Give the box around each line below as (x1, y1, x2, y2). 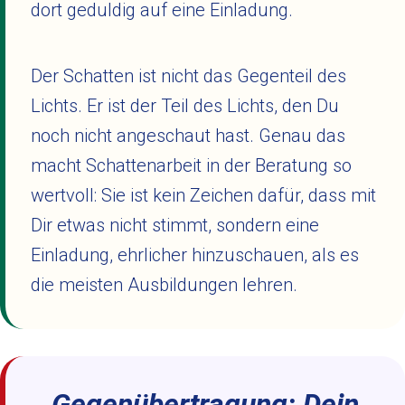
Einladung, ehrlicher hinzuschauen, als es (31, 244, 359, 266)
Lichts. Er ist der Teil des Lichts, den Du (31, 95, 339, 117)
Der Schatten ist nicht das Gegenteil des (31, 65, 346, 87)
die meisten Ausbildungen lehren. (31, 274, 297, 296)
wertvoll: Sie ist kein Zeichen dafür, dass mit (31, 184, 376, 206)
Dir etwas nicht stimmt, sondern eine (31, 214, 319, 236)
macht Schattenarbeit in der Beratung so (31, 155, 352, 176)
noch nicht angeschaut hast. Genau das (31, 125, 345, 146)
